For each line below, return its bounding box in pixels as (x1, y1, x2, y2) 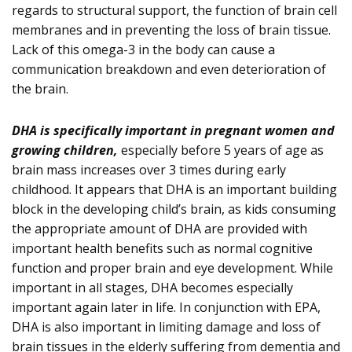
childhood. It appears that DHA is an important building (12, 180, 337, 198)
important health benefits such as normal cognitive (12, 239, 313, 257)
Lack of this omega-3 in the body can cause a (12, 40, 275, 58)
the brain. (12, 79, 68, 97)
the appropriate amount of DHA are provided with (12, 219, 307, 237)
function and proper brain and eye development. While (12, 258, 333, 277)
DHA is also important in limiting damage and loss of (12, 317, 321, 335)
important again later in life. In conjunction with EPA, (12, 298, 321, 316)
